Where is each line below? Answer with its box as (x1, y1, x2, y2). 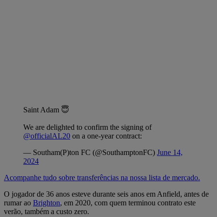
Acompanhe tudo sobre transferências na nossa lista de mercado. (4, 173, 200, 182)
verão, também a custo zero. (4, 207, 89, 216)
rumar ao (4, 198, 33, 207)
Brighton (33, 198, 60, 207)
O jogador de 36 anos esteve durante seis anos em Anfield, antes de (4, 189, 209, 198)
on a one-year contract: (70, 131, 142, 140)
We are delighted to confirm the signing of (23, 123, 152, 131)
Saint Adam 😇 (23, 105, 69, 114)
